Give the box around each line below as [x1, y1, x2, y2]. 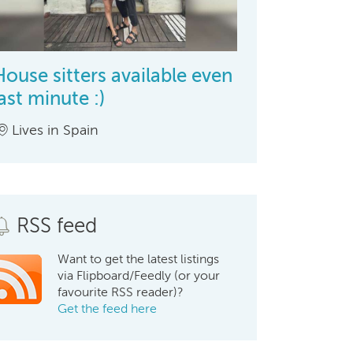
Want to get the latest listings [58, 251, 220, 266]
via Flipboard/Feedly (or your [58, 267, 221, 283]
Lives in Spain [12, 121, 99, 139]
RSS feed [17, 213, 98, 238]
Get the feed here [58, 300, 158, 316]
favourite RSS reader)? [58, 284, 184, 299]
